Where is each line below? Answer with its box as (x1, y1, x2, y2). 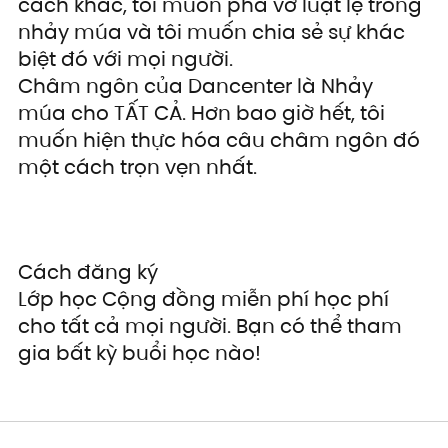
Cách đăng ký (18, 258, 158, 287)
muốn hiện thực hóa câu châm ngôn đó (18, 126, 425, 155)
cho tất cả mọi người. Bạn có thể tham (18, 312, 407, 341)
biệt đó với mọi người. (18, 45, 233, 74)
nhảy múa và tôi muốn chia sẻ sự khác (18, 18, 410, 47)
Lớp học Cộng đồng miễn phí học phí (18, 285, 394, 314)
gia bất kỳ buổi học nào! (18, 339, 261, 368)
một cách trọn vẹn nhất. (18, 153, 257, 182)
